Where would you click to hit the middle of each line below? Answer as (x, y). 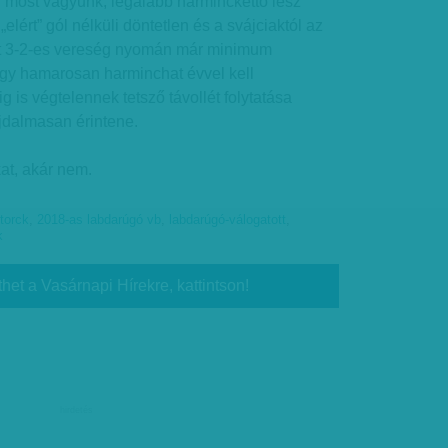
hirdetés (76, 409)
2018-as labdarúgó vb (99, 220)
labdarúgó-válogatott (227, 220)
